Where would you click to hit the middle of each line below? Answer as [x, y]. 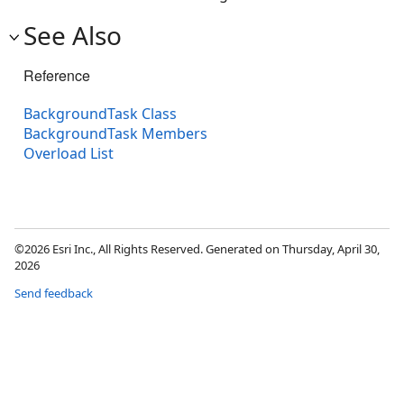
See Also [73, 36]
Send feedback [54, 294]
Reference [57, 76]
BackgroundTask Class [100, 114]
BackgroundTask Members [115, 134]
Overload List [69, 154]
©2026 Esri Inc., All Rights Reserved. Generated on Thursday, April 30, [197, 249]
